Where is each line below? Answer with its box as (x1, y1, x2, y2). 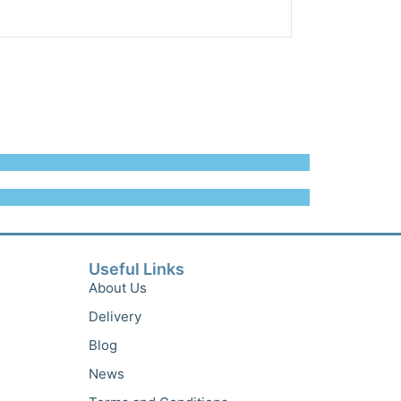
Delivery (88, 307, 141, 325)
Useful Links (88, 259, 184, 278)
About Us (88, 278, 147, 296)
